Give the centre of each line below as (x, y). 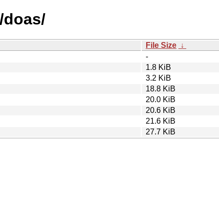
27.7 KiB (161, 131)
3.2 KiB (158, 78)
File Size (161, 45)
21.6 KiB (161, 121)
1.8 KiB (158, 67)
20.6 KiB (161, 110)
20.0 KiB (161, 99)
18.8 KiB (161, 88)
